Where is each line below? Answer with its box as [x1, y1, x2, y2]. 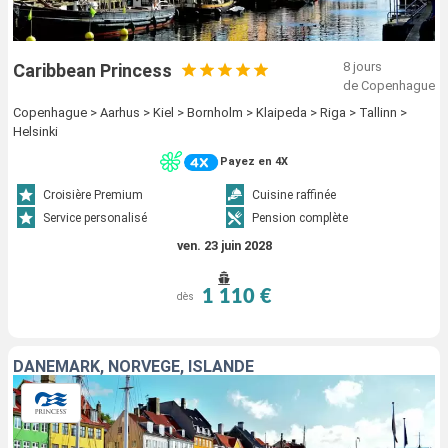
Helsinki [13, 123, 58, 139]
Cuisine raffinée [252, 188, 336, 203]
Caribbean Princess [13, 59, 172, 81]
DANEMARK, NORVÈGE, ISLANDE [13, 356, 254, 376]
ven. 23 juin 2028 [176, 237, 272, 253]
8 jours [343, 58, 382, 74]
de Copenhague [343, 77, 435, 93]
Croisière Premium [43, 188, 144, 203]
